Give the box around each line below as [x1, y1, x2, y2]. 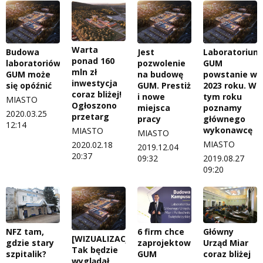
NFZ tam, [6, 226, 44, 238]
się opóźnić [6, 80, 52, 92]
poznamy [203, 102, 242, 114]
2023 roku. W [203, 80, 257, 92]
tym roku [203, 91, 242, 103]
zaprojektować [137, 237, 200, 248]
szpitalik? [6, 248, 46, 260]
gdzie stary [6, 237, 54, 249]
